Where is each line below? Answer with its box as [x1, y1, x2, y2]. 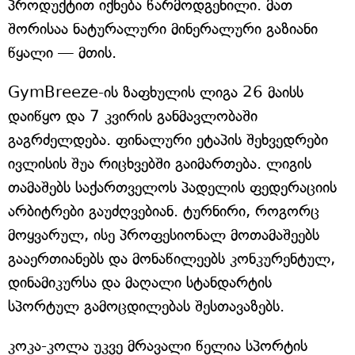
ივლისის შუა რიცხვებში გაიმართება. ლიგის [8, 155, 311, 173]
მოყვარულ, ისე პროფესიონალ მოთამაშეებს [8, 226, 319, 244]
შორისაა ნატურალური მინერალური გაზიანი [8, 20, 318, 38]
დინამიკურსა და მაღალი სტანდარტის [8, 273, 272, 292]
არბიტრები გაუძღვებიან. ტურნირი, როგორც [8, 202, 319, 220]
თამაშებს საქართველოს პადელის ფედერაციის [8, 178, 337, 197]
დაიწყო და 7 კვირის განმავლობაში [8, 107, 258, 125]
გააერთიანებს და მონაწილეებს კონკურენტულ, [8, 250, 335, 268]
